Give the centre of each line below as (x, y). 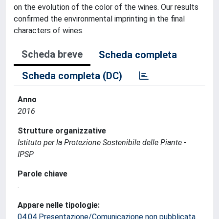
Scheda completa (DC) (72, 76)
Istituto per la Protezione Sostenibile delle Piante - (102, 142)
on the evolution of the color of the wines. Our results (106, 7)
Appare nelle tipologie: (59, 205)
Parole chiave (43, 174)
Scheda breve (52, 54)
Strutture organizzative (62, 131)
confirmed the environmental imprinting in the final (99, 19)
